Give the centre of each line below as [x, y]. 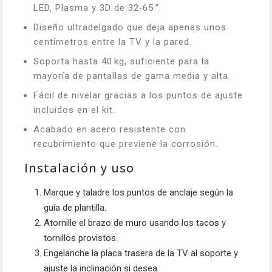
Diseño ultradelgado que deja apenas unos [130, 27]
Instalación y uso [79, 168]
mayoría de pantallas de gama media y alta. [132, 76]
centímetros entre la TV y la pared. [113, 42]
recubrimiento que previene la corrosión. [126, 144]
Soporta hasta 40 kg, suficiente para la [121, 61]
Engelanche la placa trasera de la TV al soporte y [141, 253]
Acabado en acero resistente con [110, 129]
